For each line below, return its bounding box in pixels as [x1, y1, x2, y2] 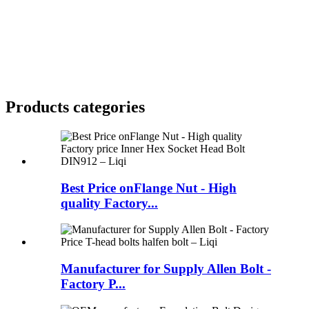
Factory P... [61, 277, 126, 292]
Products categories [6, 97, 145, 116]
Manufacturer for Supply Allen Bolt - [61, 261, 271, 277]
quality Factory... [61, 195, 158, 210]
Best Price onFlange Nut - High [61, 180, 237, 195]
